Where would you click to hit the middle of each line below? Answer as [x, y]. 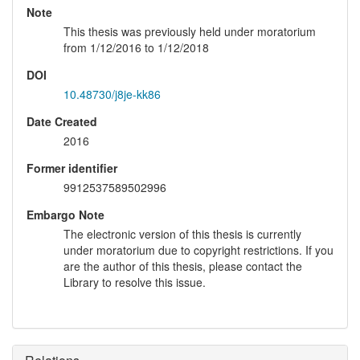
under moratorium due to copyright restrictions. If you [198, 250]
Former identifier [72, 168]
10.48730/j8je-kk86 [112, 94]
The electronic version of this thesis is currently [182, 234]
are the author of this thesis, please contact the [183, 266]
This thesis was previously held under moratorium [190, 32]
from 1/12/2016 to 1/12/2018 [136, 48]
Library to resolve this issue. [135, 282]
